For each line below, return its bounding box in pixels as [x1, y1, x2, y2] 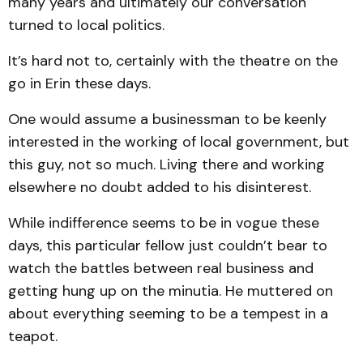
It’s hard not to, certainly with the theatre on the [8, 51, 338, 70]
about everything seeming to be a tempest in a [8, 304, 328, 323]
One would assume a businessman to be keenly [8, 109, 327, 129]
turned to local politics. [8, 15, 164, 35]
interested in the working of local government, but [8, 132, 349, 152]
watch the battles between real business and [8, 258, 314, 278]
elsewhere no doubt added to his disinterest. [8, 177, 311, 197]
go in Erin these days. [8, 74, 151, 93]
